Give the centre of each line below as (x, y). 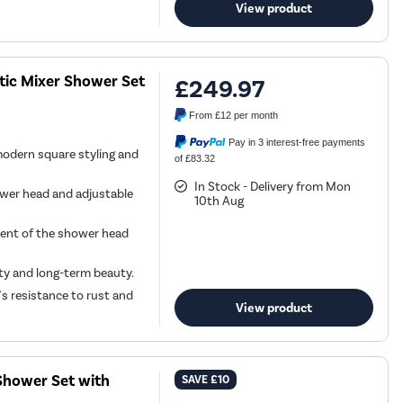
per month (255, 116)
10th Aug (219, 201)
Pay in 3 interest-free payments (297, 143)
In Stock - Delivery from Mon (273, 187)
